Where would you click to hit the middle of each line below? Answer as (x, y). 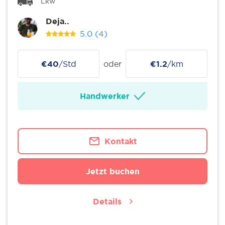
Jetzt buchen (113, 171)
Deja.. (58, 21)
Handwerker (104, 96)
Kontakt (121, 141)
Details (107, 201)
